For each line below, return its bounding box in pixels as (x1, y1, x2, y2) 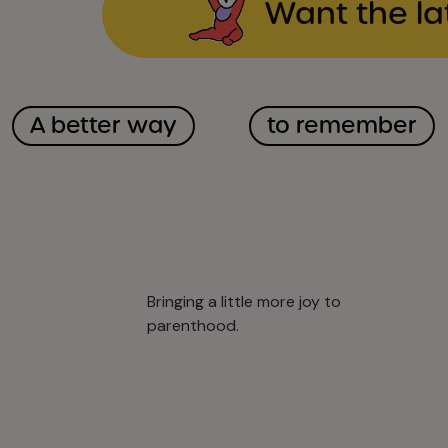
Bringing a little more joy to (147, 290, 341, 312)
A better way (30, 110, 177, 140)
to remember (267, 110, 417, 140)
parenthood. (147, 314, 239, 336)
